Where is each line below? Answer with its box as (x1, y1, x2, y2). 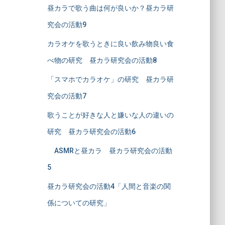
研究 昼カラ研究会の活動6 (47, 128, 136, 136)
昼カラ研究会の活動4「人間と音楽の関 (47, 182, 171, 190)
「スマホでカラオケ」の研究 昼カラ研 (47, 75, 174, 83)
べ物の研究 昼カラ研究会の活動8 (47, 56, 157, 64)
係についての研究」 (47, 199, 110, 207)
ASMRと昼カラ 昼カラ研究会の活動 (47, 147, 172, 155)
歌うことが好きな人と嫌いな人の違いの (47, 111, 174, 119)
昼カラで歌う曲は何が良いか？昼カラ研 (47, 4, 174, 12)
